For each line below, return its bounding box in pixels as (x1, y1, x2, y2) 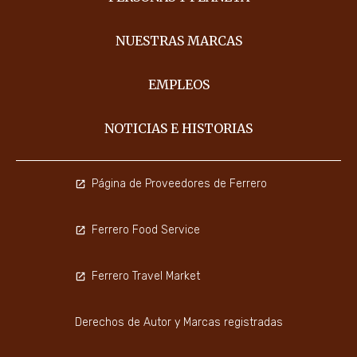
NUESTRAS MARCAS (115, 33, 242, 49)
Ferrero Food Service (91, 223, 200, 237)
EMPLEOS (147, 76, 210, 93)
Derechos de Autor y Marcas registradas (74, 316, 283, 330)
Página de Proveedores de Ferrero (91, 177, 267, 191)
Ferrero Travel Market (91, 269, 200, 284)
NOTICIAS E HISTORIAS (104, 120, 253, 137)
